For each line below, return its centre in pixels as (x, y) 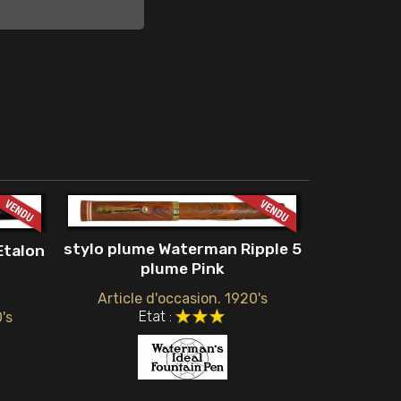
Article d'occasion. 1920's (182, 298)
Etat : (156, 316)
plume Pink (182, 269)
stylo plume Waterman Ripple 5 (182, 249)
